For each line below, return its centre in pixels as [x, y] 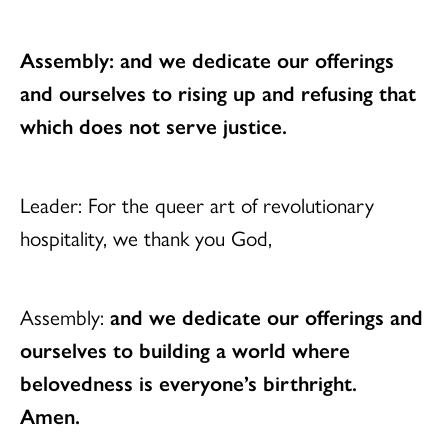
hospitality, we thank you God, [146, 237]
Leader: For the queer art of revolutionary [197, 204]
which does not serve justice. [153, 125]
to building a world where [231, 349]
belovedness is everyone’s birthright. [191, 382]
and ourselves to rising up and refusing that [218, 92]
